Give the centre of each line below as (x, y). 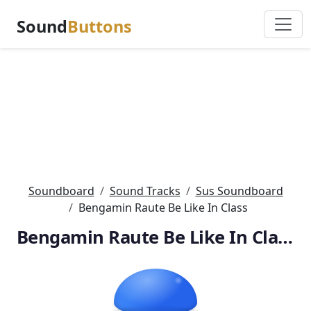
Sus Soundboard (239, 191)
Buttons (100, 26)
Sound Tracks (145, 191)
